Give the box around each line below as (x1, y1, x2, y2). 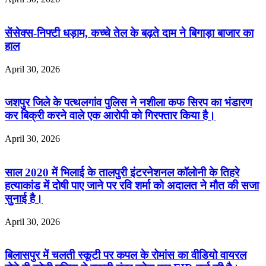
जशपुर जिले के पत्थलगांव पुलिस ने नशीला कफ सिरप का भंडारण (5, 96, 252, 109)
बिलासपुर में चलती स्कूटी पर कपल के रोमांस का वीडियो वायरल (5, 249, 246, 262)
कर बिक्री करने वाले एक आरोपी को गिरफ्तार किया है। (5, 109, 216, 122)
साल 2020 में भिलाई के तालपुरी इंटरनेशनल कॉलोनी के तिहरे (5, 166, 239, 179)
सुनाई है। (5, 192, 43, 205)
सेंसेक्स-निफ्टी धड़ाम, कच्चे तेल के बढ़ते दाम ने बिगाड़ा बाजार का (5, 27, 254, 39)
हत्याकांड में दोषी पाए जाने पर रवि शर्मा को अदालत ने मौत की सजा (5, 179, 259, 192)
